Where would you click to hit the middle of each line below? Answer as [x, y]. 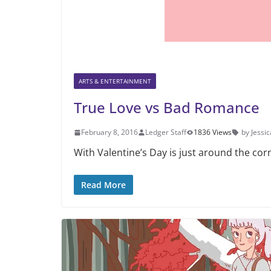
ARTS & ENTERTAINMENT [115, 81]
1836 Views [213, 132]
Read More [103, 185]
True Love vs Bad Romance [167, 107]
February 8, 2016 [109, 132]
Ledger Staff [166, 132]
